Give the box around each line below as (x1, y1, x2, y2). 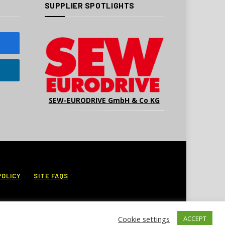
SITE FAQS (33, 172, 69, 180)
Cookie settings (118, 213, 170, 224)
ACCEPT (183, 214, 206, 223)
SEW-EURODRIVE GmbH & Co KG (48, 95, 160, 105)
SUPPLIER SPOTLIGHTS (44, 1, 135, 11)
